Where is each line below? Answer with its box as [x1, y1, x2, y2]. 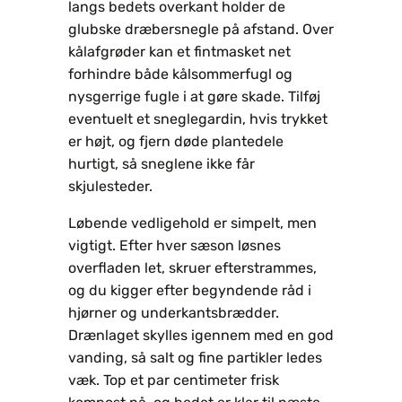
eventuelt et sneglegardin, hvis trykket [68, 109, 328, 127]
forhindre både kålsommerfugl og [68, 65, 293, 83]
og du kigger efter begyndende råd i [68, 281, 311, 299]
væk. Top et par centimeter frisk [68, 371, 279, 389]
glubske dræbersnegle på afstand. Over [68, 20, 334, 38]
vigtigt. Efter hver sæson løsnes [68, 236, 281, 254]
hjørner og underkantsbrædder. [68, 303, 279, 321]
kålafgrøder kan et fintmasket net [68, 42, 291, 60]
